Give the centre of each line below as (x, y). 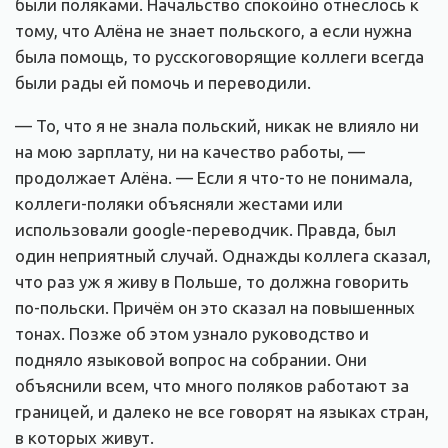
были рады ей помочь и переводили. (163, 82)
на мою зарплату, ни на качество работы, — (190, 151)
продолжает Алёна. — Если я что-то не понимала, (214, 177)
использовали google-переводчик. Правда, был (205, 229)
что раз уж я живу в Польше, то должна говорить (212, 281)
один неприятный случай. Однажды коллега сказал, (223, 255)
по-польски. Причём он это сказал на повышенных (215, 307)
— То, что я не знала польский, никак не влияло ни (217, 125)
